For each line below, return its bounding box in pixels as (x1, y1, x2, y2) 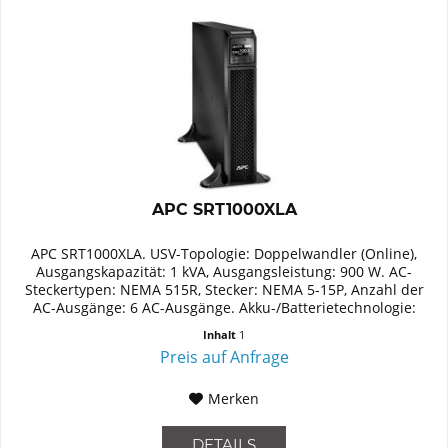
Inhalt (203, 326, 240, 342)
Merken (208, 388, 260, 408)
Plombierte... (181, 315, 267, 335)
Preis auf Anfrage (159, 345, 289, 368)
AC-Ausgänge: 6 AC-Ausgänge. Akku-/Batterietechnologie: (32, 297, 416, 317)
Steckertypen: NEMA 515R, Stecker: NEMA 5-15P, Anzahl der (24, 279, 424, 299)
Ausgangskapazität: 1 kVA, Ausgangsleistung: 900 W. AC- (36, 261, 413, 281)
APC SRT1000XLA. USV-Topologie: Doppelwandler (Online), (31, 243, 418, 263)
